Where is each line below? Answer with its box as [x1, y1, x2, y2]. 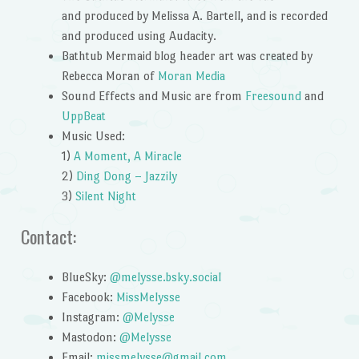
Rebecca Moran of [61, 69, 158, 83]
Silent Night [75, 189, 136, 204]
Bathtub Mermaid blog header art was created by [61, 49, 313, 63]
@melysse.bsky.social [109, 270, 221, 284]
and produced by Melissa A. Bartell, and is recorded [61, 9, 328, 23]
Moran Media [157, 69, 225, 83]
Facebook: [61, 290, 116, 305]
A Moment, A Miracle [73, 149, 182, 163]
